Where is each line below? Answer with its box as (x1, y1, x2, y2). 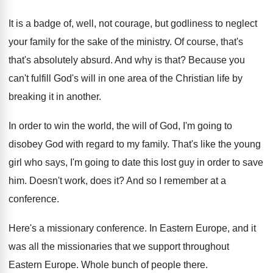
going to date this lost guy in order (85, 157, 230, 168)
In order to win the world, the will (9, 121, 147, 131)
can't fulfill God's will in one (9, 73, 125, 83)
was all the (9, 241, 55, 252)
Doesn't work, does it (29, 175, 119, 186)
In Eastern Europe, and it (149, 223, 256, 233)
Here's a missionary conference (9, 223, 144, 233)
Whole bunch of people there (81, 260, 205, 270)
